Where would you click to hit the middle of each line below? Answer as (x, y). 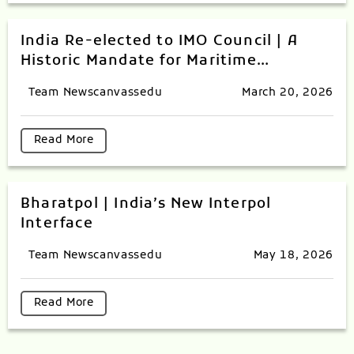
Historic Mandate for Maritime (139, 61)
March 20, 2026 (288, 92)
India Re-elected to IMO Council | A (159, 41)
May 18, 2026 (293, 255)
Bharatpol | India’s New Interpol (146, 204)
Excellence (62, 81)
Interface (57, 224)
